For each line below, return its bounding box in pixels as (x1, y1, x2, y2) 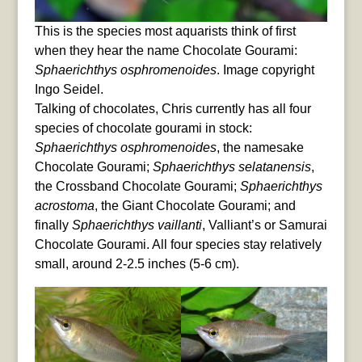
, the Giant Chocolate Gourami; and (94, 199, 296, 213)
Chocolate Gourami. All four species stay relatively (34, 238, 322, 252)
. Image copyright (216, 63, 314, 78)
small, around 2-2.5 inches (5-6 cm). (34, 257, 239, 271)
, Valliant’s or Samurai (201, 218, 327, 233)
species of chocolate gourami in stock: (34, 121, 252, 136)
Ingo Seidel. (34, 82, 103, 97)
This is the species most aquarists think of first (34, 24, 296, 39)
